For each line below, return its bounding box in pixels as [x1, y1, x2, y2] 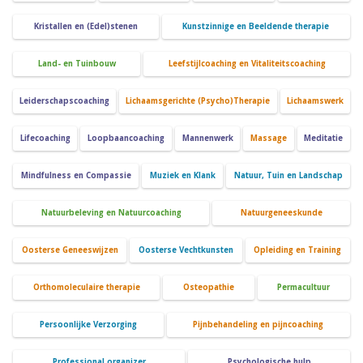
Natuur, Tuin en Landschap [233, 170, 343, 181]
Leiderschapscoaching [19, 96, 110, 107]
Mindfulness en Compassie [20, 170, 131, 181]
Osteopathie [182, 282, 234, 293]
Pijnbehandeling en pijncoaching [193, 319, 324, 331]
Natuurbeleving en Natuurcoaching [41, 207, 181, 219]
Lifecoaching [19, 133, 70, 144]
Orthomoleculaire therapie [32, 282, 140, 293]
